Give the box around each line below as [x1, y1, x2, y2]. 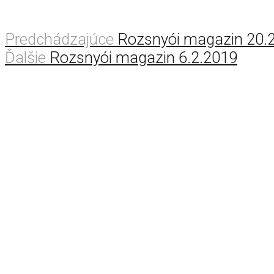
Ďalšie [5, 48, 46, 67]
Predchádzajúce [5, 29, 114, 48]
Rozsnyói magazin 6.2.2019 [50, 48, 237, 67]
